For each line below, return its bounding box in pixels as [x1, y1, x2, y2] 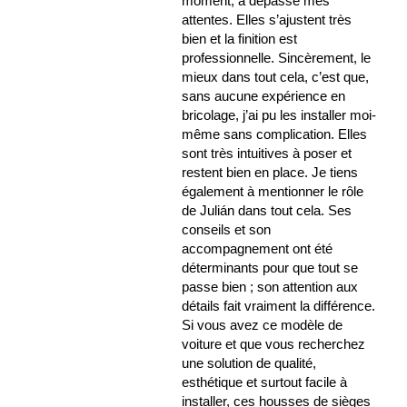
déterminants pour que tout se [182, 260, 359, 276]
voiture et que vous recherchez [182, 336, 366, 352]
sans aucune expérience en [182, 88, 346, 104]
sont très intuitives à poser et [182, 145, 352, 162]
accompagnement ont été [182, 241, 333, 257]
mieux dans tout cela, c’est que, [182, 69, 370, 85]
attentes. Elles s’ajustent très [182, 12, 352, 28]
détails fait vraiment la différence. [182, 298, 376, 314]
